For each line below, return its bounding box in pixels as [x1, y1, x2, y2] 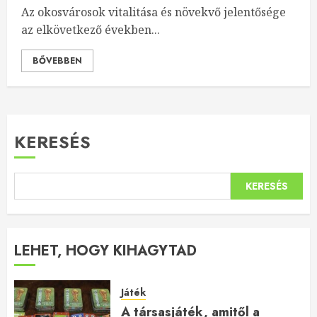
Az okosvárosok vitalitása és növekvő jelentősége [21, 4, 286, 20]
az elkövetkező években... [21, 22, 160, 38]
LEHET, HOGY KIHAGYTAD [14, 241, 197, 261]
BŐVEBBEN [33, 54, 82, 67]
